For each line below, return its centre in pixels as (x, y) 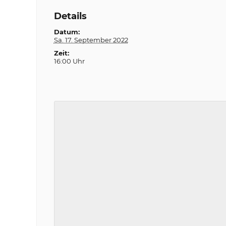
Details (70, 16)
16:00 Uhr (69, 61)
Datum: (67, 32)
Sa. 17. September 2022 (91, 40)
